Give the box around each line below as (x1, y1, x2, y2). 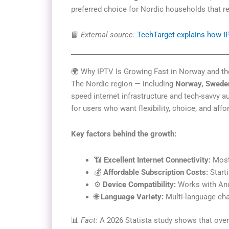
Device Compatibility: (103, 179, 176, 189)
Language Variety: (101, 192, 164, 201)
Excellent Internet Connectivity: (104, 155, 211, 165)
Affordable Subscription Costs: (103, 167, 208, 177)
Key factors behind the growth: (71, 129, 176, 139)
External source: (81, 30, 135, 39)
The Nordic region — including (71, 79, 175, 89)
